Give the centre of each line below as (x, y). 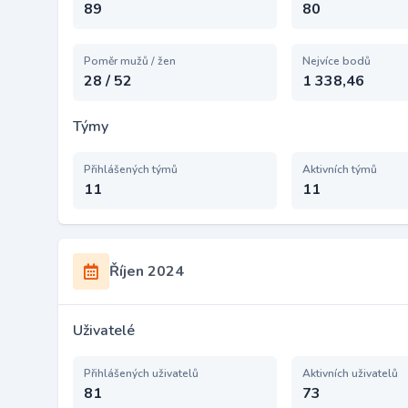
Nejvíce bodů (337, 61)
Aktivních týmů (340, 169)
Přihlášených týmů (131, 169)
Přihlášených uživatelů (141, 373)
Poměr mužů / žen (130, 61)
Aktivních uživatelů (350, 373)
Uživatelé (104, 331)
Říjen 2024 (147, 271)
